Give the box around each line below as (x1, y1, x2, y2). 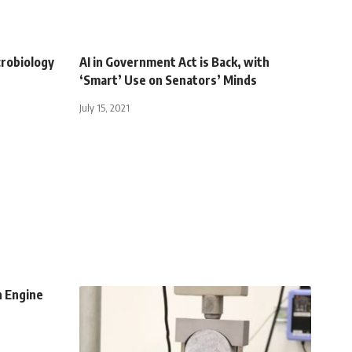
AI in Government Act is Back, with (79, 53, 269, 70)
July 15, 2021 (79, 101, 130, 114)
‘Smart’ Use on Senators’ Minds (79, 71, 257, 88)
